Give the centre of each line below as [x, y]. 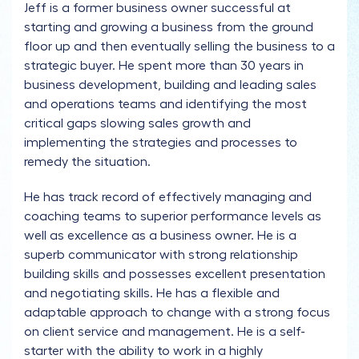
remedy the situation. [87, 162]
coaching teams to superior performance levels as [173, 216]
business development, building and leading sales [170, 85]
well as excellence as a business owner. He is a [160, 236]
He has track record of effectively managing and [168, 197]
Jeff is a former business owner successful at [157, 8]
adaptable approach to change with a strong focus [177, 313]
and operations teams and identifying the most [165, 104]
